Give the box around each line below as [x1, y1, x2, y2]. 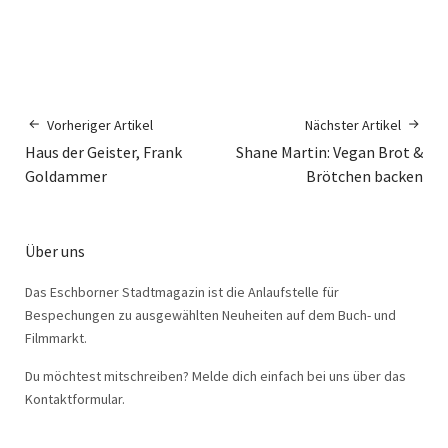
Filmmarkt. [25, 329, 87, 347]
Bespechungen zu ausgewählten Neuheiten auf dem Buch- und [25, 306, 396, 324]
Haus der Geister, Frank [25, 142, 182, 162]
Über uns [25, 241, 85, 261]
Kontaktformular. [25, 390, 125, 408]
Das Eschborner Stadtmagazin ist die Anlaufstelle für [25, 283, 339, 301]
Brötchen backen [306, 166, 423, 186]
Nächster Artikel [305, 116, 401, 134]
